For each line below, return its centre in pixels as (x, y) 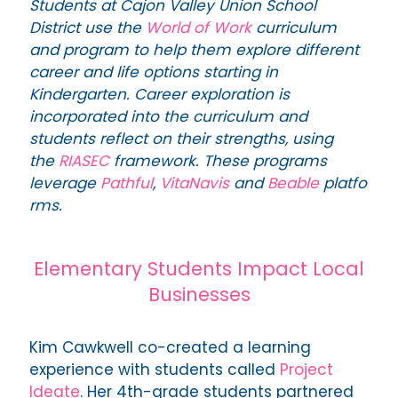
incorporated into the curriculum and (168, 117)
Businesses (199, 295)
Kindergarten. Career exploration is (159, 95)
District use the (88, 28)
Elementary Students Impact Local (199, 269)
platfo (345, 183)
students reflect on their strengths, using (181, 139)
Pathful (127, 183)
